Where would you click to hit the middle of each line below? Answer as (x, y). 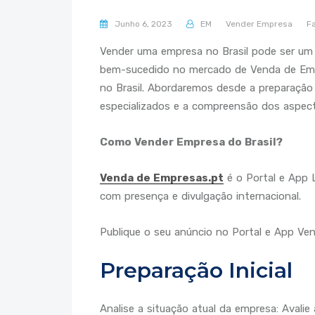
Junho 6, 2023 (142, 24)
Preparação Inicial (196, 271)
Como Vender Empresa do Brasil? (191, 142)
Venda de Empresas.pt (162, 178)
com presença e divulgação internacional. (200, 197)
